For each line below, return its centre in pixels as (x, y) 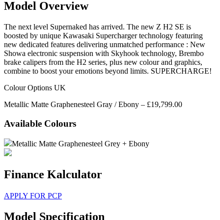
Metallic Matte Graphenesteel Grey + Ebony (81, 143)
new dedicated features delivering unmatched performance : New (105, 45)
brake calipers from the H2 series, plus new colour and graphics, (103, 62)
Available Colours (40, 124)
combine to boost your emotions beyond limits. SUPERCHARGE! (108, 71)
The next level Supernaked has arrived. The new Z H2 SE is (97, 27)
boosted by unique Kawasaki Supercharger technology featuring (103, 36)
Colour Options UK (35, 88)
